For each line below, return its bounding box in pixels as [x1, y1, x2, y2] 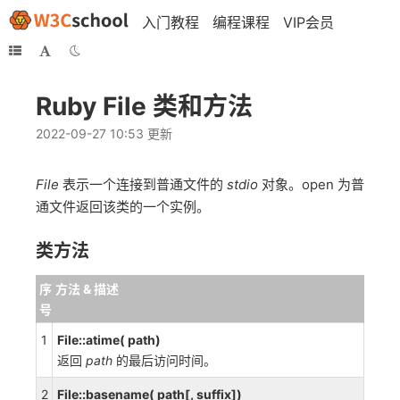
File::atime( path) [57, 332, 161, 347]
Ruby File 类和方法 [36, 91, 253, 121]
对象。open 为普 [258, 176, 364, 193]
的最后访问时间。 [112, 353, 216, 368]
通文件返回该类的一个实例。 [36, 198, 210, 215]
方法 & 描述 [55, 281, 119, 296]
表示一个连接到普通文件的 [59, 176, 227, 193]
